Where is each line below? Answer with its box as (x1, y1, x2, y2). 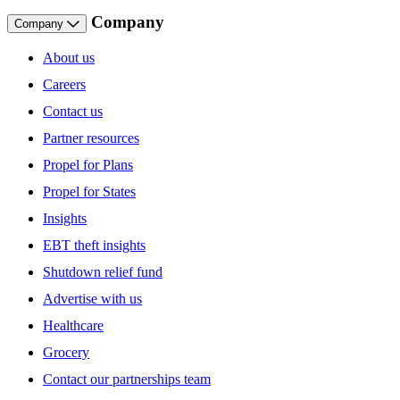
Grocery (43, 344, 89, 360)
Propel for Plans (43, 156, 133, 172)
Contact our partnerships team (43, 371, 211, 387)
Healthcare (43, 317, 104, 333)
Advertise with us (43, 290, 142, 306)
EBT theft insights (43, 237, 146, 253)
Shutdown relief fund (43, 263, 162, 279)
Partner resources (43, 129, 139, 146)
